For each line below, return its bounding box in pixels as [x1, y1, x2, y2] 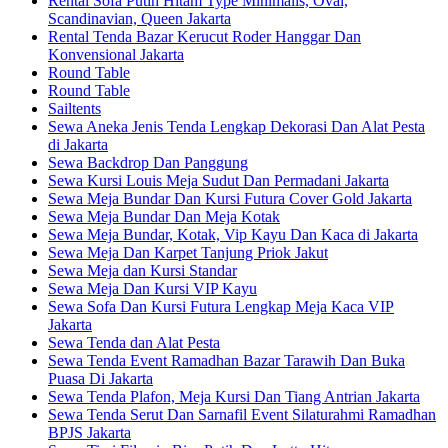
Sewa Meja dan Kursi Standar [48, 261, 237, 279]
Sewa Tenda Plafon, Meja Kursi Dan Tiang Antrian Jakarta [48, 387, 420, 405]
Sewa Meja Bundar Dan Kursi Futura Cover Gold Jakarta [48, 189, 412, 207]
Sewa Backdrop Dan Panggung [48, 153, 248, 171]
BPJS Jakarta [48, 423, 131, 441]
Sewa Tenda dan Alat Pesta [48, 333, 220, 351]
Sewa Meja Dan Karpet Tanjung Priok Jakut [48, 243, 328, 261]
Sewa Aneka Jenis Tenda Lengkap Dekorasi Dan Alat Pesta [48, 117, 425, 135]
